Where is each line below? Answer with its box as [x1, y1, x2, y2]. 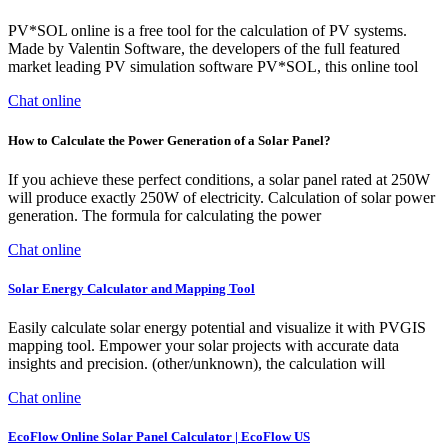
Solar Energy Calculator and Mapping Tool [8, 280, 255, 296]
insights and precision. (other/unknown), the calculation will [8, 355, 385, 373]
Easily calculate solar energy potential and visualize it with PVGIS [8, 319, 426, 337]
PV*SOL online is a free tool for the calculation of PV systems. [8, 22, 407, 40]
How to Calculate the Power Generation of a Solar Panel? [8, 132, 331, 148]
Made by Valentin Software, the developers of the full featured [8, 40, 400, 58]
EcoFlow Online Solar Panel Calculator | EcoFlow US [8, 429, 310, 445]
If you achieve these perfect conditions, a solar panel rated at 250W [8, 170, 430, 188]
